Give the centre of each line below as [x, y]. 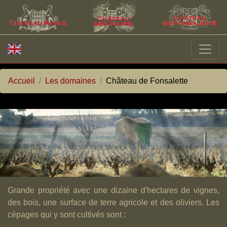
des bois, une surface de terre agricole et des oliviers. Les [113, 202]
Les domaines [70, 81]
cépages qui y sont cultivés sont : [67, 214]
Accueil [22, 81]
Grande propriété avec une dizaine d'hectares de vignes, [113, 190]
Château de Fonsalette [147, 81]
